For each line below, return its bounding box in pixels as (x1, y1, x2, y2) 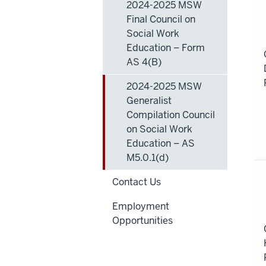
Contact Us (112, 175, 161, 188)
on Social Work (126, 122, 192, 135)
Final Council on (126, 12, 195, 26)
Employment (112, 199, 169, 213)
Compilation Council (126, 108, 215, 121)
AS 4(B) (126, 55, 161, 68)
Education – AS (126, 137, 195, 150)
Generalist (126, 94, 172, 107)
